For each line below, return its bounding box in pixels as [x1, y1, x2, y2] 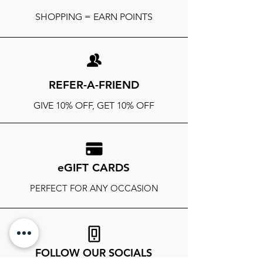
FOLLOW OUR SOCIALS [35, 246, 152, 260]
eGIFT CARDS [57, 161, 130, 175]
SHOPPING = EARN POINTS [35, 11, 153, 23]
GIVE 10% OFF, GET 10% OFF [33, 100, 154, 112]
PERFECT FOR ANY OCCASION [29, 183, 159, 194]
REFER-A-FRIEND [49, 78, 139, 92]
